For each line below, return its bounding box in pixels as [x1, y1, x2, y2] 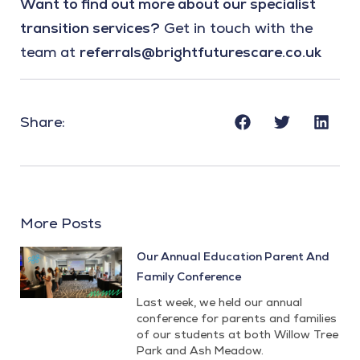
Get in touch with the [160, 18, 313, 38]
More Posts [20, 214, 101, 233]
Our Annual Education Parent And [137, 249, 330, 264]
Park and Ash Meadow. [137, 343, 264, 358]
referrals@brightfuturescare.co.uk [80, 43, 321, 62]
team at [20, 43, 80, 62]
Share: [20, 112, 65, 131]
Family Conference [137, 269, 247, 284]
